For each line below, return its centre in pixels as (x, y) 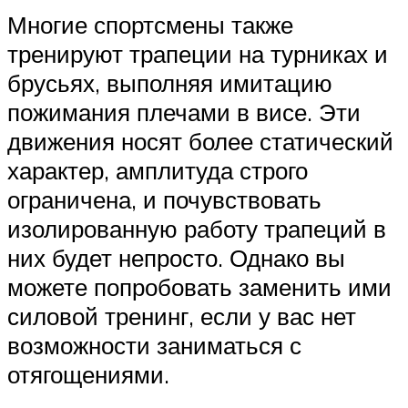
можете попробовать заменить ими (199, 286)
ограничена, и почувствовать (164, 199)
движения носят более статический (200, 141)
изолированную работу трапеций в (197, 228)
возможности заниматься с (154, 345)
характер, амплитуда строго (158, 170)
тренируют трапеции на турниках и (198, 53)
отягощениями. (88, 374)
